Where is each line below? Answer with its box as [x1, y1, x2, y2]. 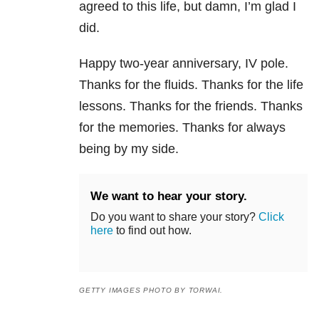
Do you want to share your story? [90, 211, 258, 224]
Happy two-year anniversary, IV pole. [79, 56, 288, 71]
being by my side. [79, 142, 179, 157]
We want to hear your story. [90, 189, 247, 204]
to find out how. [113, 224, 192, 237]
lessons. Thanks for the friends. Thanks [79, 99, 303, 114]
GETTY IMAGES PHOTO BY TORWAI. [79, 286, 224, 295]
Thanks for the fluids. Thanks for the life [79, 78, 303, 93]
